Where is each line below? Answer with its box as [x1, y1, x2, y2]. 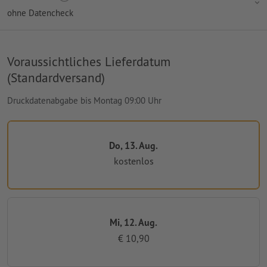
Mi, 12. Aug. [110, 216, 157, 229]
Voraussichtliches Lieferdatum [7, 52, 170, 70]
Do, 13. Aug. [109, 139, 158, 151]
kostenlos [113, 155, 154, 167]
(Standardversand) [7, 69, 105, 86]
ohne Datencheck [7, 7, 73, 18]
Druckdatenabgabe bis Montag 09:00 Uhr [7, 94, 162, 106]
